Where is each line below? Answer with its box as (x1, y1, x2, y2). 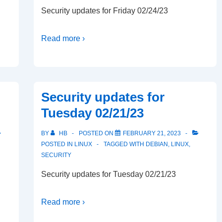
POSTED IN (41, 141, 74, 148)
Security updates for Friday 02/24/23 (41, 6, 168, 15)
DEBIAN (146, 141, 168, 148)
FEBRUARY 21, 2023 (123, 130, 181, 137)
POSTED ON (79, 130, 115, 137)
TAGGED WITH (104, 141, 146, 148)
